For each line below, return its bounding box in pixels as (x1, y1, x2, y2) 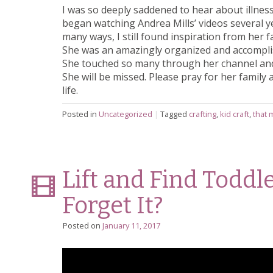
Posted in (62, 108, 99, 120)
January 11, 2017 (102, 220, 160, 232)
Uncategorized (99, 108, 152, 120)
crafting (189, 108, 216, 120)
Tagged (160, 108, 189, 120)
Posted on (63, 220, 102, 232)
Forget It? (62, 191, 163, 220)
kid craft (220, 108, 249, 120)
